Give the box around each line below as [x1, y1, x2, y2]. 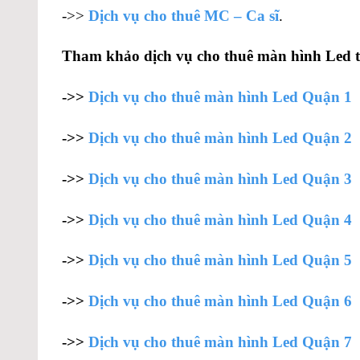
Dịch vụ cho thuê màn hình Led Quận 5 [88, 252, 352, 269]
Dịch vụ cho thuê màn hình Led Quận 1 [88, 88, 352, 106]
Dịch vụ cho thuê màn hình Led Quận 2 [88, 129, 352, 147]
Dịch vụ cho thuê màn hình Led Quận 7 [88, 333, 352, 351]
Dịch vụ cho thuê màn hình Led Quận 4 [88, 211, 352, 228]
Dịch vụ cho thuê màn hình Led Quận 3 [88, 170, 352, 187]
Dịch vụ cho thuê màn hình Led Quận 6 [88, 292, 352, 310]
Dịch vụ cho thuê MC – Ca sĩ [88, 6, 279, 24]
